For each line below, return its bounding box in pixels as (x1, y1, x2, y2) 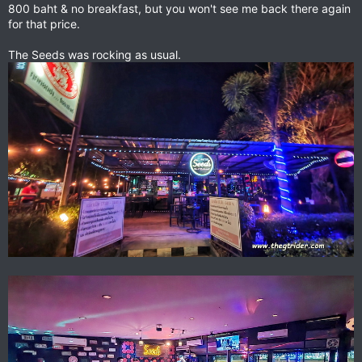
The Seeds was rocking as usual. (8, 48, 181, 62)
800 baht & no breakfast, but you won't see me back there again (8, 2, 351, 16)
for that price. (8, 17, 80, 32)
